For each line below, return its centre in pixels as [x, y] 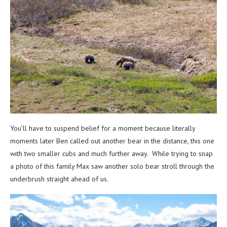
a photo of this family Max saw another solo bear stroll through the [112, 166]
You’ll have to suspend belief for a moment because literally [103, 128]
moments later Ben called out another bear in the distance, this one [112, 141]
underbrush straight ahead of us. [59, 179]
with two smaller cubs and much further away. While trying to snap [111, 154]
